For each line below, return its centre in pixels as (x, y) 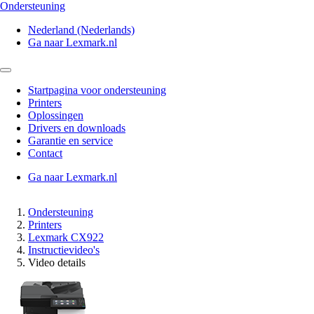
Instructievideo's (64, 250)
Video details (57, 262)
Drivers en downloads (77, 128)
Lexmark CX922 (66, 237)
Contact (45, 153)
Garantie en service (70, 141)
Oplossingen (56, 115)
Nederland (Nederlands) (81, 30)
